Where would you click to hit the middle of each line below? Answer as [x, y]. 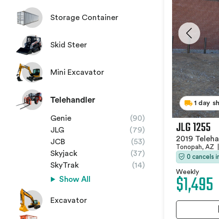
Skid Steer [69, 45]
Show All [75, 180]
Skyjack [64, 153]
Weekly [187, 172]
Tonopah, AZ [196, 147]
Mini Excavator [77, 72]
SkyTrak [65, 165]
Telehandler [73, 100]
